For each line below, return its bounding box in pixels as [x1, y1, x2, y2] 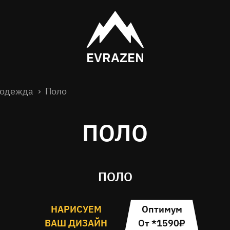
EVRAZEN [86, 49, 144, 66]
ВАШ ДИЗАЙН [45, 217, 107, 229]
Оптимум [141, 203, 182, 215]
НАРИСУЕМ [50, 203, 102, 215]
